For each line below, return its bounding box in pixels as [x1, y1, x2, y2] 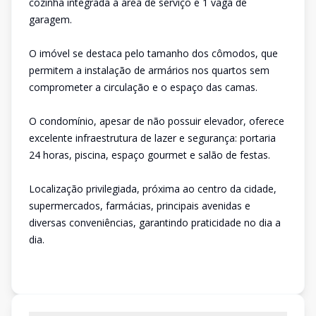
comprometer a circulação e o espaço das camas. [29, 80, 257, 94]
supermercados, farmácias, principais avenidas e [29, 199, 250, 212]
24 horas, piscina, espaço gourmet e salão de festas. [29, 148, 270, 162]
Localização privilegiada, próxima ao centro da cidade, [29, 182, 276, 195]
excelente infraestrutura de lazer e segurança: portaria [29, 131, 276, 145]
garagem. [29, 13, 72, 26]
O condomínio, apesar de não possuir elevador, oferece [29, 114, 284, 128]
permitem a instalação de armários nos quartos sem [29, 63, 269, 77]
